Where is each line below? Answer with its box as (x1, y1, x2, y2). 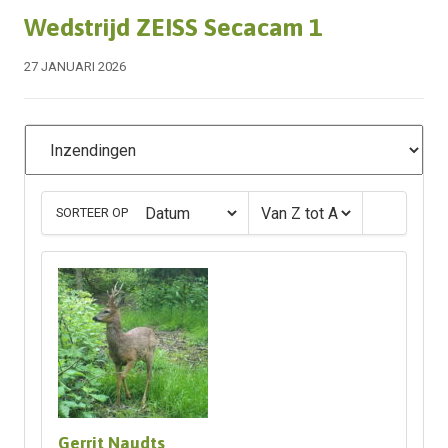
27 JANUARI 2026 (23, 59, 126, 74)
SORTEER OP (56, 205, 129, 220)
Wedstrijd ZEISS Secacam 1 (23, 13, 322, 41)
